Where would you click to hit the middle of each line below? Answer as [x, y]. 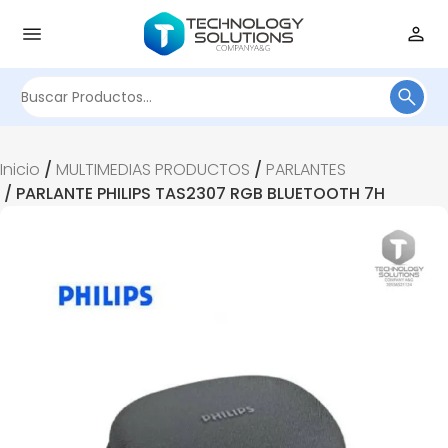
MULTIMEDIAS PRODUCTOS [153, 169]
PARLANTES [306, 169]
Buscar [249, 107]
